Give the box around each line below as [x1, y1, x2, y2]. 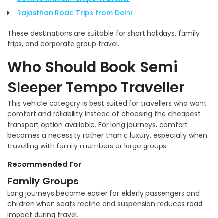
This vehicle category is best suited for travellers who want [7, 98, 207, 108]
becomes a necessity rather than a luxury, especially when [7, 130, 207, 140]
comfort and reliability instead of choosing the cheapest [7, 109, 200, 119]
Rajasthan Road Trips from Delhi [17, 7, 132, 18]
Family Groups [7, 174, 79, 188]
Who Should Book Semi [7, 56, 178, 77]
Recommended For [7, 159, 81, 169]
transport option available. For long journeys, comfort [7, 119, 188, 129]
